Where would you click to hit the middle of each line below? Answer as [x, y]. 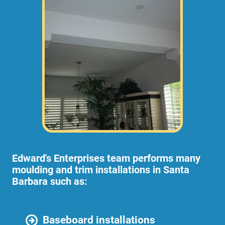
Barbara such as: [50, 182]
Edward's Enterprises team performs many [106, 158]
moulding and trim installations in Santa [101, 170]
